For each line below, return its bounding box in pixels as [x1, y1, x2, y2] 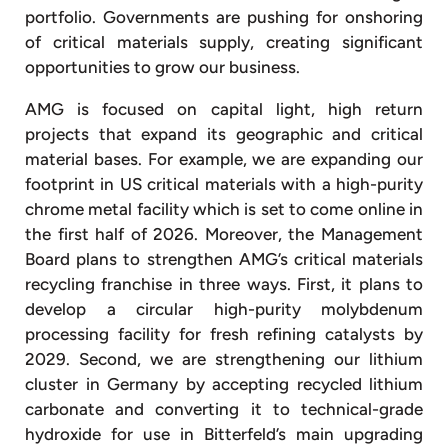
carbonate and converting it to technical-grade [25, 398, 423, 419]
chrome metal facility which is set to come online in [25, 198, 423, 219]
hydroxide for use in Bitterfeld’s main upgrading [25, 423, 423, 444]
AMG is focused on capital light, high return [25, 98, 423, 119]
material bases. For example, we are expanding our [25, 148, 423, 169]
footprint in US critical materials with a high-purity [25, 173, 423, 194]
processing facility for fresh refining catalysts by [25, 323, 423, 344]
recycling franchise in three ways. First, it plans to [25, 273, 423, 294]
